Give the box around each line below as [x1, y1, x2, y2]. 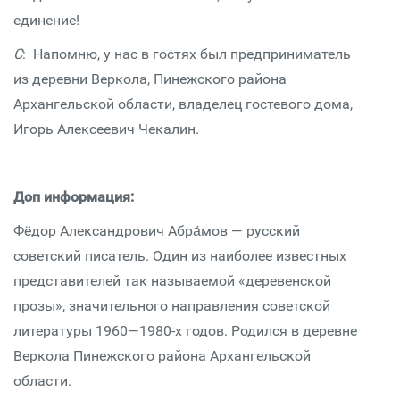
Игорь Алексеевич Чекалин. [13, 121, 199, 137]
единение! [13, 12, 79, 29]
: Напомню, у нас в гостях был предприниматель [22, 46, 351, 62]
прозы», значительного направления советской [13, 297, 330, 314]
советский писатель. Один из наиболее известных [13, 247, 346, 264]
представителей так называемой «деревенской [13, 272, 331, 289]
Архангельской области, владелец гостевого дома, [13, 96, 353, 112]
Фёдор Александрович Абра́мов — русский [13, 222, 300, 239]
